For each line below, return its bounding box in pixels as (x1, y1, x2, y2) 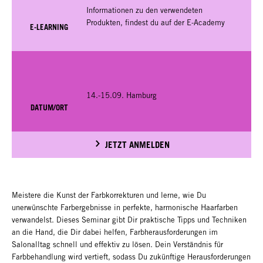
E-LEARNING (30, 22, 68, 32)
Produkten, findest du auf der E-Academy (86, 18, 225, 28)
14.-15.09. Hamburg (86, 90, 157, 100)
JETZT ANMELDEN (105, 139, 170, 150)
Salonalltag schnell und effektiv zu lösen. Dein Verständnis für (12, 240, 223, 249)
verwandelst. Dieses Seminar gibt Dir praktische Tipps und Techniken (12, 215, 247, 225)
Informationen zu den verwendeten (86, 6, 203, 15)
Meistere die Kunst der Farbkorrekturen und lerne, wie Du (12, 191, 206, 200)
